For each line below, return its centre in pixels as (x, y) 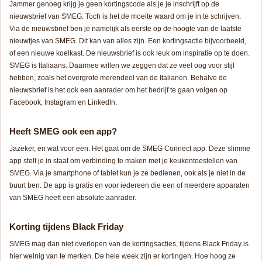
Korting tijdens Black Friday (66, 227)
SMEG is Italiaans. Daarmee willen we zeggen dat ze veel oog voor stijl (122, 66)
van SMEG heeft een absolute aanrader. (73, 198)
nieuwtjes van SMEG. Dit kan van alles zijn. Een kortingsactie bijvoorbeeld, (128, 41)
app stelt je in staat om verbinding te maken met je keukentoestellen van (123, 161)
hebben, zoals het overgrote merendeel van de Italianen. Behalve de (118, 78)
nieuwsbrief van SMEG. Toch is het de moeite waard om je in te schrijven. (125, 17)
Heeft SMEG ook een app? (63, 132)
